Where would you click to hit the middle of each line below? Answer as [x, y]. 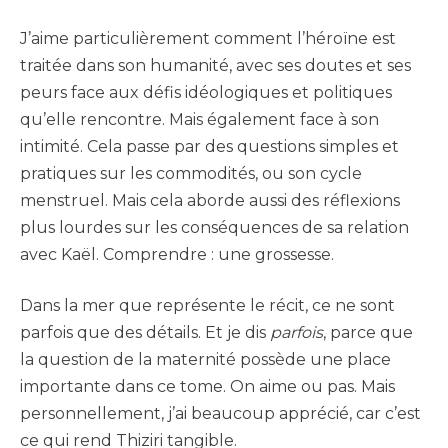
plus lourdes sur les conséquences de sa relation [214, 228]
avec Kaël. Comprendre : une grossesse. [177, 255]
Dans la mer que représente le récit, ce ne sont [207, 306]
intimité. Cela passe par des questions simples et [209, 147]
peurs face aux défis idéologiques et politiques [206, 93]
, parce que [368, 333]
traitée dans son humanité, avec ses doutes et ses [215, 66]
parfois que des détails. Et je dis [145, 333]
